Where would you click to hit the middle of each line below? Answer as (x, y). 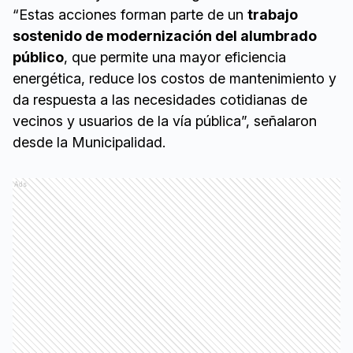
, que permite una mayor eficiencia (175, 58)
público (38, 58)
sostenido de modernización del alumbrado (165, 36)
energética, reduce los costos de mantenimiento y (175, 79)
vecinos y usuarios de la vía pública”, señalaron (165, 121)
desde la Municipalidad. (89, 143)
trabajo (273, 15)
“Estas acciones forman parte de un (130, 15)
